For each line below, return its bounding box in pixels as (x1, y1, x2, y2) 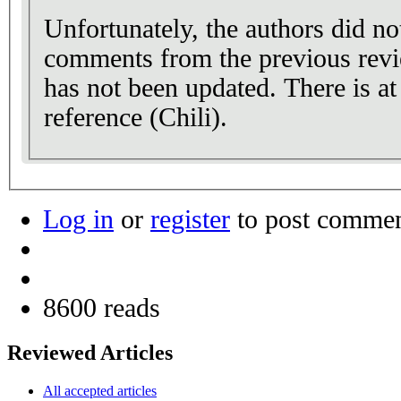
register (150, 204, 230, 234)
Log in (43, 204, 114, 234)
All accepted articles (43, 382, 157, 398)
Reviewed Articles (7, 340, 173, 364)
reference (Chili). (44, 102, 227, 132)
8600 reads (43, 293, 160, 322)
